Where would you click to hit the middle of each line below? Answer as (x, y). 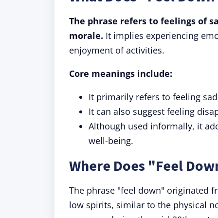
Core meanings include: (122, 73)
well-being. (111, 141)
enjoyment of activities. (117, 50)
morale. (87, 36)
